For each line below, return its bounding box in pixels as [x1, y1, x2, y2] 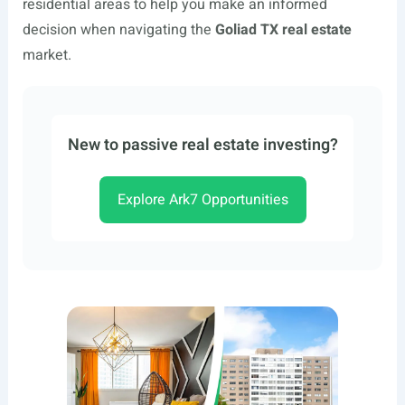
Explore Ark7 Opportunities [117, 189, 288, 211]
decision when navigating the [22, 19, 215, 41]
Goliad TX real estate [214, 19, 352, 41]
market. [22, 44, 71, 66]
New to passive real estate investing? [67, 133, 338, 157]
